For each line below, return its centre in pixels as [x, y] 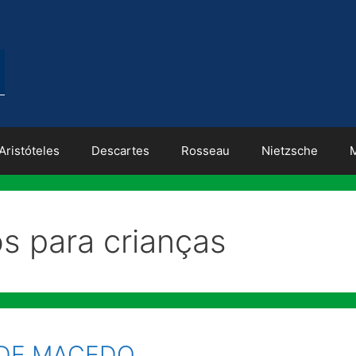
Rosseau [205, 151]
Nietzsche [289, 151]
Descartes [120, 151]
